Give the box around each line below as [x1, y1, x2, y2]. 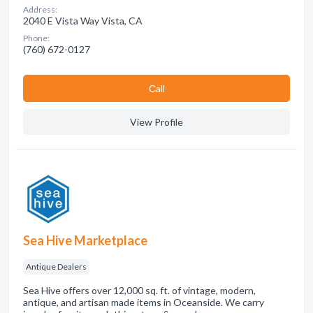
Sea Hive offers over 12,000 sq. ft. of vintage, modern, [23, 284, 256, 296]
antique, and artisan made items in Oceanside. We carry [23, 296, 264, 308]
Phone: [23, 33, 50, 43]
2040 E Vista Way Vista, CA [23, 15, 143, 27]
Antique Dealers [26, 261, 87, 272]
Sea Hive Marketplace [23, 233, 147, 248]
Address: [23, 4, 57, 15]
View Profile [130, 116, 183, 128]
